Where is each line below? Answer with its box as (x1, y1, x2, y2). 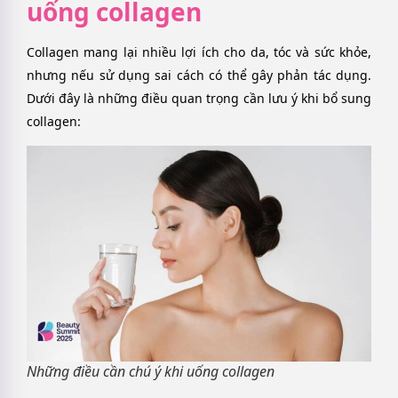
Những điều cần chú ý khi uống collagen (27, 361, 275, 381)
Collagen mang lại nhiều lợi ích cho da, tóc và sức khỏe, (27, 43, 371, 60)
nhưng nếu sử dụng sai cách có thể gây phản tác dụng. (27, 66, 371, 84)
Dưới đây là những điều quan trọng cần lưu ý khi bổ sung (27, 89, 371, 107)
